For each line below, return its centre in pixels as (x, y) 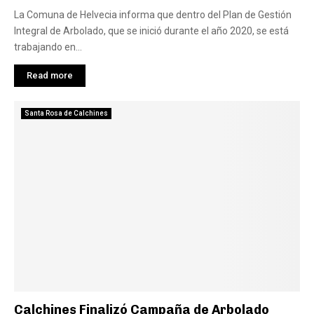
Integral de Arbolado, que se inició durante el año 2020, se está (151, 31)
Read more (50, 75)
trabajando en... (48, 47)
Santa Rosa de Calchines (66, 113)
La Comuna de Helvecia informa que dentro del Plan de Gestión (153, 15)
